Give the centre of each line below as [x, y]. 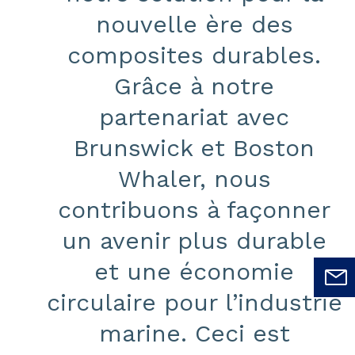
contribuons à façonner [194, 209]
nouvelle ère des [194, 24]
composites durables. [194, 55]
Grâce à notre [194, 86]
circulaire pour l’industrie [194, 302]
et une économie [194, 271]
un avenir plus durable [194, 240]
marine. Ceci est [194, 333]
